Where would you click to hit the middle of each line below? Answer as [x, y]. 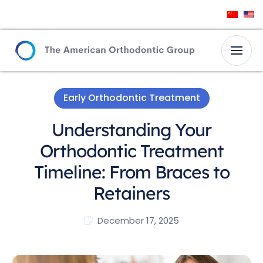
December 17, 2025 [138, 220]
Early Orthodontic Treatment [131, 97]
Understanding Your [131, 129]
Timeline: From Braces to [131, 172]
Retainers [131, 193]
